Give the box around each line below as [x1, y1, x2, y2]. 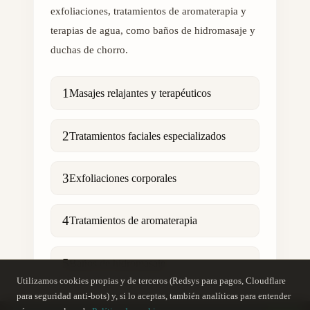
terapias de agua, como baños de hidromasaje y [51, 25, 255, 37]
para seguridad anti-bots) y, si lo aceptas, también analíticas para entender [17, 291, 291, 302]
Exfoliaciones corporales [69, 172, 176, 184]
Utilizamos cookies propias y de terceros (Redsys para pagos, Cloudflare [17, 275, 286, 286]
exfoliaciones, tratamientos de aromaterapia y [51, 6, 246, 17]
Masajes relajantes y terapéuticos [69, 87, 211, 100]
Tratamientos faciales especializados [69, 129, 226, 142]
